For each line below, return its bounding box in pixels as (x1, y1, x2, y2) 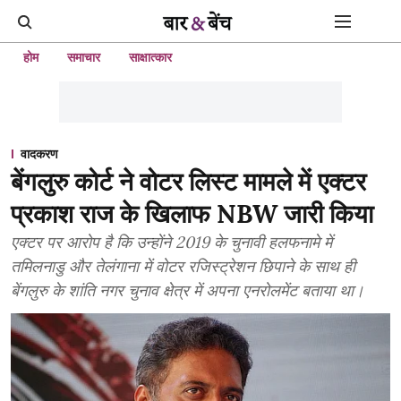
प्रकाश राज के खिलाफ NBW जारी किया (11, 198, 373, 230)
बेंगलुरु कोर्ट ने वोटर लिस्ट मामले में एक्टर (11, 166, 366, 198)
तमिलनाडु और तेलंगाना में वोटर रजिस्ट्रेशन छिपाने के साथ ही (11, 256, 355, 277)
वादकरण (21, 146, 58, 162)
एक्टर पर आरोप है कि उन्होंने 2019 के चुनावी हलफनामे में (11, 232, 332, 252)
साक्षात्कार (129, 49, 172, 65)
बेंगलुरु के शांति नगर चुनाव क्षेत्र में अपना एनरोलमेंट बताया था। (11, 280, 364, 301)
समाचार (67, 49, 100, 65)
